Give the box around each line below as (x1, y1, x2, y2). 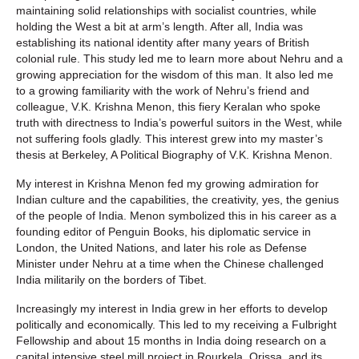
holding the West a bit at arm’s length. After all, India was (16, 19, 303, 33)
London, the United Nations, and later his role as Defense (16, 240, 307, 254)
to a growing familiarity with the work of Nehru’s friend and (16, 83, 309, 97)
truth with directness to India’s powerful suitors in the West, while (16, 115, 342, 129)
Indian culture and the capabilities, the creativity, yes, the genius (16, 192, 339, 206)
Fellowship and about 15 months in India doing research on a (16, 333, 326, 347)
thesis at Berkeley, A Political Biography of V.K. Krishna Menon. (16, 147, 333, 161)
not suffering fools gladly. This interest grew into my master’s (16, 131, 323, 145)
